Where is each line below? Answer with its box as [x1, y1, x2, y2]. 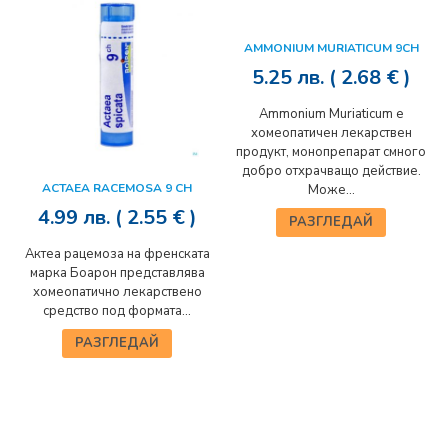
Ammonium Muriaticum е [258, 105, 404, 123]
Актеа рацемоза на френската [24, 245, 210, 263]
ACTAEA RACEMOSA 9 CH [42, 180, 192, 196]
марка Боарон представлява [29, 264, 205, 282]
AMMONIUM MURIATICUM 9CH [243, 40, 419, 56]
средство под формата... [43, 302, 191, 320]
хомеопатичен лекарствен [250, 124, 412, 142]
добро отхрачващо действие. [241, 162, 421, 180]
